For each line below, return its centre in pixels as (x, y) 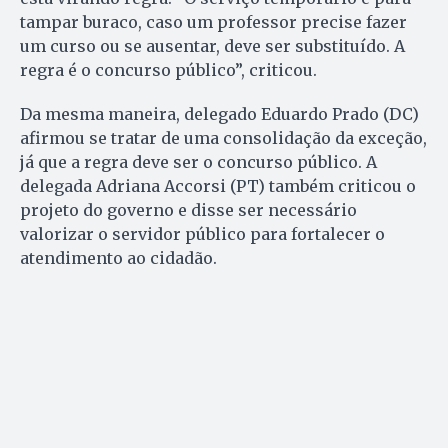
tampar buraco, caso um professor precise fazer (213, 22)
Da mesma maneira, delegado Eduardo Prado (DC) (219, 114)
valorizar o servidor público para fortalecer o (202, 234)
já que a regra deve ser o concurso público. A (198, 162)
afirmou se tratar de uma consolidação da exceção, (223, 138)
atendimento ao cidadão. (118, 258)
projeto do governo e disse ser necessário (188, 210)
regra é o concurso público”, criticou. (168, 70)
